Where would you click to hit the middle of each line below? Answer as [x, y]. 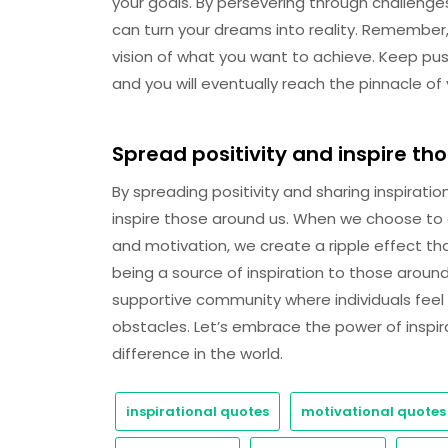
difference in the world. [197, 353]
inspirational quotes [197, 411]
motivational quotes [373, 411]
